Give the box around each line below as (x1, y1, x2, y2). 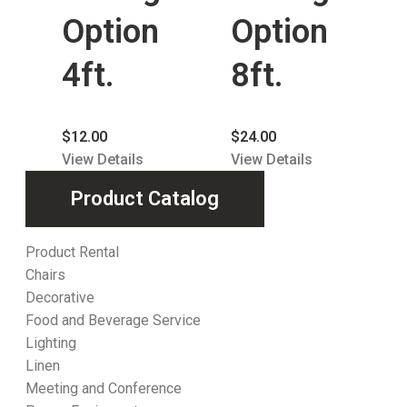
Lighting (25, 333, 76, 352)
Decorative (25, 288, 94, 306)
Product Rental (25, 243, 119, 261)
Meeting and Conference (25, 379, 182, 397)
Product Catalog (71, 186, 219, 210)
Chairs (25, 265, 65, 283)
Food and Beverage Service (25, 311, 201, 329)
